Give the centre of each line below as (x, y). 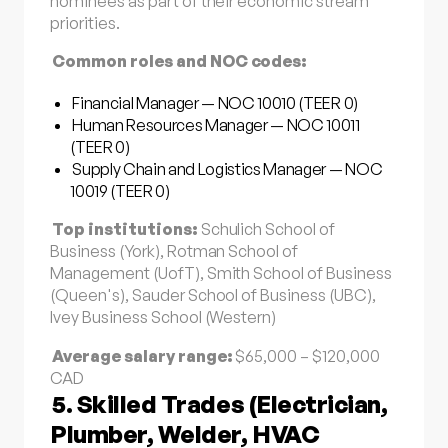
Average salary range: (142, 355)
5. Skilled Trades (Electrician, (220, 403)
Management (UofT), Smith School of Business (221, 273)
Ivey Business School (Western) (163, 317)
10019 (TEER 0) (120, 191)
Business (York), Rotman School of (174, 251)
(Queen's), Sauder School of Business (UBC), (213, 295)
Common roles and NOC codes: (180, 61)
